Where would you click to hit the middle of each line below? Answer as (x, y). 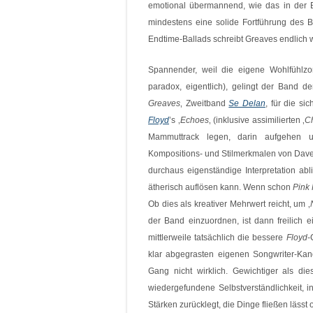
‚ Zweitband (205, 103)
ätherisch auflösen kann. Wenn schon (220, 187)
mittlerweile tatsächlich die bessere (217, 238)
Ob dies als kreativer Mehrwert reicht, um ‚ (230, 204)
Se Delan (247, 103)
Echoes (194, 120)
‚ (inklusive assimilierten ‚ (256, 120)
